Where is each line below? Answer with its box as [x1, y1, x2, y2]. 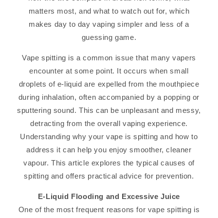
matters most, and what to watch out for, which [28, 6, 190, 15]
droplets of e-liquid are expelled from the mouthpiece [18, 79, 200, 88]
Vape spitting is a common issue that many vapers [22, 53, 196, 62]
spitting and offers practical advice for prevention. [24, 171, 194, 180]
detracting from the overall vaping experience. [30, 119, 188, 127]
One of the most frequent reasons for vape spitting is [18, 205, 200, 214]
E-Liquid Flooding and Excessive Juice [37, 192, 181, 200]
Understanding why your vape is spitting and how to [20, 132, 198, 141]
